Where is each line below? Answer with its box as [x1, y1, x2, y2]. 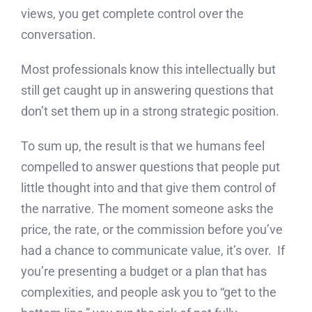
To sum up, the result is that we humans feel [20, 139, 265, 154]
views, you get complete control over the [20, 6, 244, 22]
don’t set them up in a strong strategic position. [20, 104, 279, 119]
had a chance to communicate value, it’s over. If [20, 243, 285, 258]
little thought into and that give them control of [20, 180, 276, 196]
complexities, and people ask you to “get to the [20, 285, 276, 300]
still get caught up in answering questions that [20, 83, 274, 98]
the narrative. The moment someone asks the [20, 201, 274, 217]
